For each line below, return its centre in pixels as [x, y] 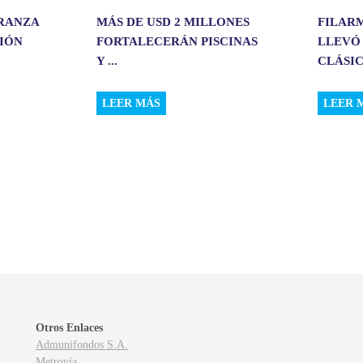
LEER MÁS [131, 103]
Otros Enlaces [69, 327]
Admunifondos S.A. [82, 344]
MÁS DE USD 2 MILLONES [173, 21]
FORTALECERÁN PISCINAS [177, 41]
